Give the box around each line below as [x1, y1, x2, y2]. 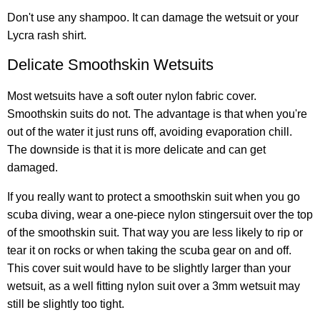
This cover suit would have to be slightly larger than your [7, 262, 291, 275]
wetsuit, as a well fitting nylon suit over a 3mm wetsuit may [7, 280, 300, 293]
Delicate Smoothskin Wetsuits [7, 56, 214, 74]
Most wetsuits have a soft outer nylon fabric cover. [7, 90, 256, 103]
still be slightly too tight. [7, 298, 124, 311]
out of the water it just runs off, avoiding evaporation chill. [7, 126, 292, 139]
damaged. [7, 161, 58, 174]
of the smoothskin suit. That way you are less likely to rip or [7, 226, 303, 239]
